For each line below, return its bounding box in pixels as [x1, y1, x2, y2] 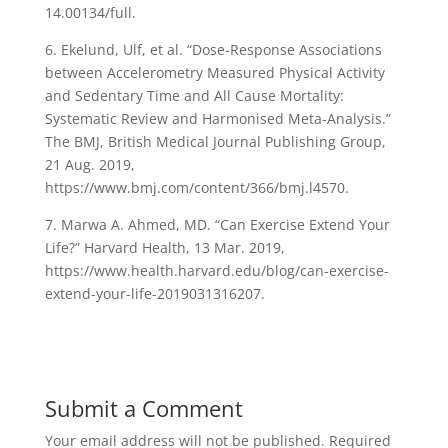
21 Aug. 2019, [44, 155, 135, 175]
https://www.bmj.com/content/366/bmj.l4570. [44, 178, 353, 198]
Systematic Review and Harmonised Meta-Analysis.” [44, 109, 391, 129]
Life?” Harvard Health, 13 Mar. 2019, [44, 238, 285, 258]
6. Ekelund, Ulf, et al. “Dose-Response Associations [44, 40, 382, 60]
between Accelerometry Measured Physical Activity [44, 63, 385, 83]
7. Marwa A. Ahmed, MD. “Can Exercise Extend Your [44, 215, 390, 235]
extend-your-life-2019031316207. [44, 284, 265, 304]
